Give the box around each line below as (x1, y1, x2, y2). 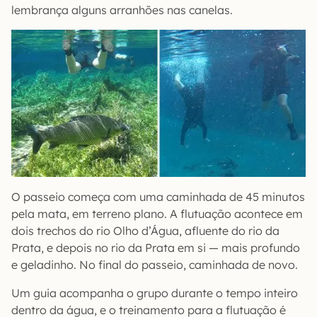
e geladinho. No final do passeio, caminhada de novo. (11, 257, 298, 272)
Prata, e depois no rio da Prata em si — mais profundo (11, 240, 300, 255)
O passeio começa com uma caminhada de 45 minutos (11, 189, 305, 204)
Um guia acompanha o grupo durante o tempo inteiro (11, 285, 298, 300)
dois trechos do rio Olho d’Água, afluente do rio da (11, 223, 279, 238)
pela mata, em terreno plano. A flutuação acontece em (11, 206, 303, 221)
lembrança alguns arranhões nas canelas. (11, 2, 233, 17)
